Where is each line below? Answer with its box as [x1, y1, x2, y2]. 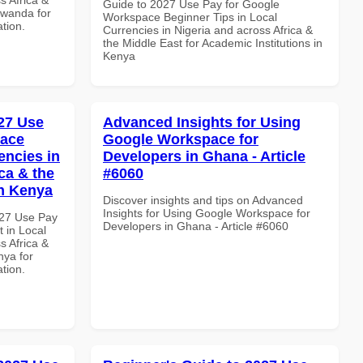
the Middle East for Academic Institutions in [103, 36, 322, 49]
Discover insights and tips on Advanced [103, 193, 303, 207]
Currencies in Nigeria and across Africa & [103, 23, 313, 36]
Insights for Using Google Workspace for [103, 206, 310, 220]
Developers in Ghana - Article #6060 [103, 219, 288, 233]
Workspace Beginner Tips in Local [103, 10, 277, 23]
